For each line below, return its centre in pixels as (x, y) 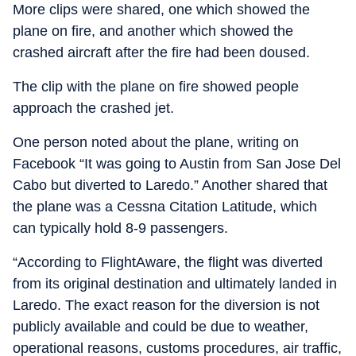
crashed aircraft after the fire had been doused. (161, 52)
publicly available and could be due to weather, (161, 327)
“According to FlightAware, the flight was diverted (168, 262)
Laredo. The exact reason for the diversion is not (166, 305)
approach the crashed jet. (93, 108)
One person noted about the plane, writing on (156, 142)
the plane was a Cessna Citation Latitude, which (165, 207)
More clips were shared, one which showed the (161, 10)
